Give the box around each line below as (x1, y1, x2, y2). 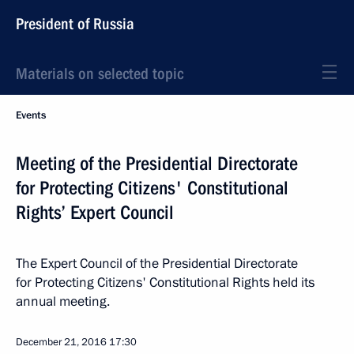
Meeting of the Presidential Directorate (16, 153, 298, 175)
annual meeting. (16, 292, 110, 311)
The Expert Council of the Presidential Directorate (16, 254, 298, 273)
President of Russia (16, 14, 134, 33)
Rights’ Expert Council (16, 201, 174, 224)
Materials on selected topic (16, 64, 183, 83)
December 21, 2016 (16, 335, 107, 349)
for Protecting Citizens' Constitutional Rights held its (16, 273, 314, 292)
